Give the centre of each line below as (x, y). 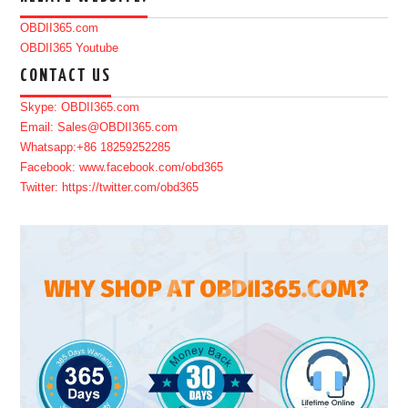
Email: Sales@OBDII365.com (99, 127)
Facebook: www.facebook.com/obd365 (122, 167)
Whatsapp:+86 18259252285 (96, 147)
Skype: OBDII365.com (80, 107)
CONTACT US (66, 76)
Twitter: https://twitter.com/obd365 (110, 187)
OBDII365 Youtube (70, 48)
